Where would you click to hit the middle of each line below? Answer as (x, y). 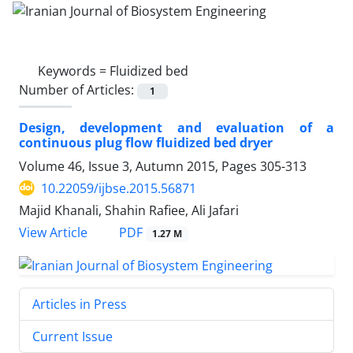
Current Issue (72, 336)
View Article (53, 232)
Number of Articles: (78, 89)
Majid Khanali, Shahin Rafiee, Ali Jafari (129, 210)
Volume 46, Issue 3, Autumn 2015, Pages (139, 166)
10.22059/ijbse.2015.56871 (119, 188)
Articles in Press (80, 304)
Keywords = (74, 71)
